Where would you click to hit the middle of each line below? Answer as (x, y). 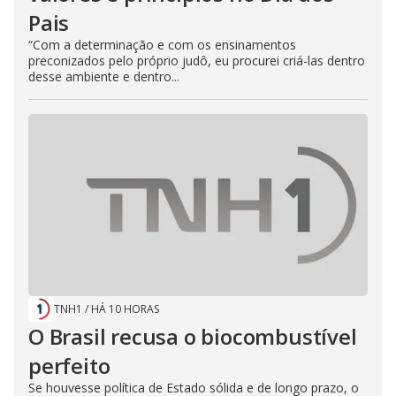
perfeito (69, 366)
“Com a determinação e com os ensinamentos (162, 45)
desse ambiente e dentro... (104, 77)
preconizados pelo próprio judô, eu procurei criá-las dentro (197, 61)
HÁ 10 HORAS (125, 309)
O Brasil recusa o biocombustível (193, 337)
